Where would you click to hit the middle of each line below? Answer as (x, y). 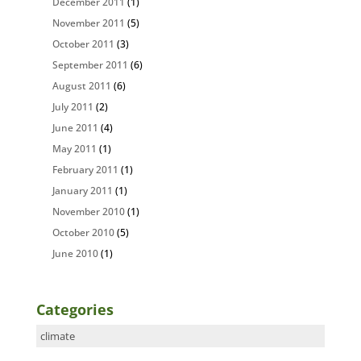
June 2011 (75, 128)
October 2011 (83, 44)
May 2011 (74, 149)
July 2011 (73, 107)
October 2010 (83, 232)
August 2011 (81, 86)
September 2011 (90, 65)
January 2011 (82, 191)
